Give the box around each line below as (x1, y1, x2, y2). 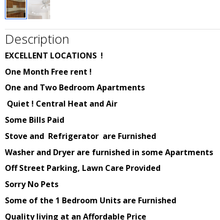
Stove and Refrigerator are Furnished (5, 130, 158, 141)
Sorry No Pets (5, 179, 58, 190)
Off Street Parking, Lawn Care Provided (5, 163, 161, 174)
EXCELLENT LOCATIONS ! (5, 50, 105, 61)
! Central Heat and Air (29, 98, 117, 110)
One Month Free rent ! (5, 66, 92, 77)
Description (5, 30, 69, 48)
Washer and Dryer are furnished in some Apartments (5, 146, 213, 158)
